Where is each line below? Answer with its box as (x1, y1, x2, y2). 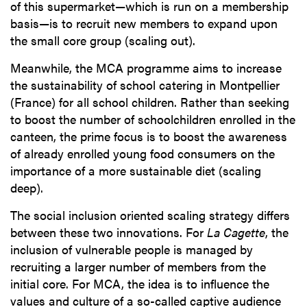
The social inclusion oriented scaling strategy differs (10, 206, 290, 224)
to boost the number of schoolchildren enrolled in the (10, 110, 295, 128)
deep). (10, 179, 43, 197)
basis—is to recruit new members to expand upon (10, 14, 278, 32)
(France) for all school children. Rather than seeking (10, 93, 289, 111)
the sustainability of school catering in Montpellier (10, 76, 280, 94)
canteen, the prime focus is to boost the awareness (10, 127, 287, 145)
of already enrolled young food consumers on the (10, 145, 275, 162)
